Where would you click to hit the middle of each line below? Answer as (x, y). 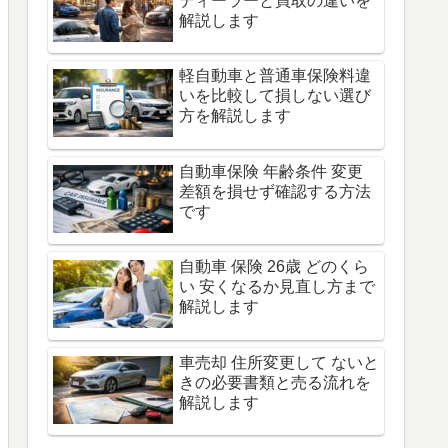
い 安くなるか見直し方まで (277, 287)
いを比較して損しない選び (275, 96)
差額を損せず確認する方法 (275, 191)
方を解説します (235, 116)
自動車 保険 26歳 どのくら (274, 267)
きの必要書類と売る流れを (275, 382)
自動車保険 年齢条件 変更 (271, 171)
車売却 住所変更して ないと (279, 362)
